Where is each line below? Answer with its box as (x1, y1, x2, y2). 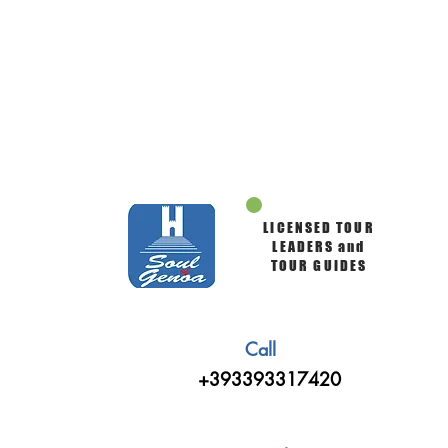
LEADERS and (272, 238, 366, 255)
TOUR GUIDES (270, 257, 368, 274)
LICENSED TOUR (263, 219, 375, 236)
